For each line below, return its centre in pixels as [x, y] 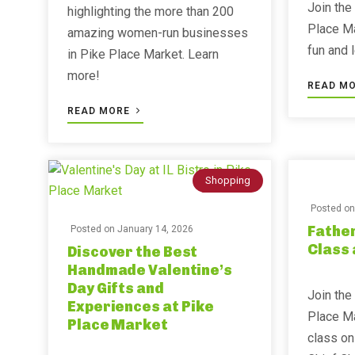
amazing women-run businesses [158, 33]
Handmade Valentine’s [150, 270]
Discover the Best [133, 252]
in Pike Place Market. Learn [143, 54]
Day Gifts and [116, 288]
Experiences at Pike [141, 307]
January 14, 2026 [155, 229]
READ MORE [100, 111]
